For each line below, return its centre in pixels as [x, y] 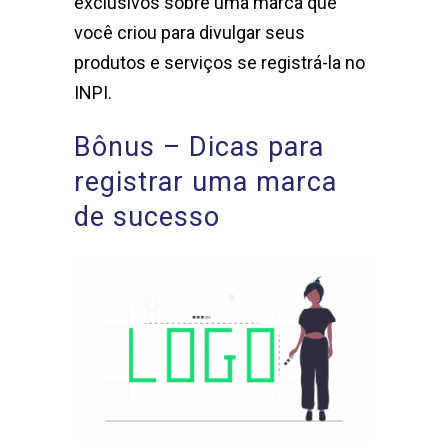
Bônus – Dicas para [199, 147]
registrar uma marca [205, 182]
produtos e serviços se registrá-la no [219, 63]
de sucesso [147, 217]
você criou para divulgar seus [189, 33]
